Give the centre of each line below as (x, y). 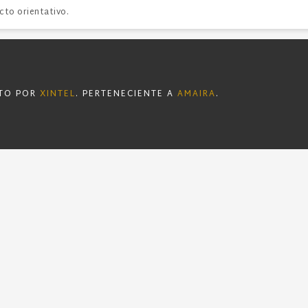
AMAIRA (197, 94)
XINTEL (58, 94)
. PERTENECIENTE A (126, 94)
